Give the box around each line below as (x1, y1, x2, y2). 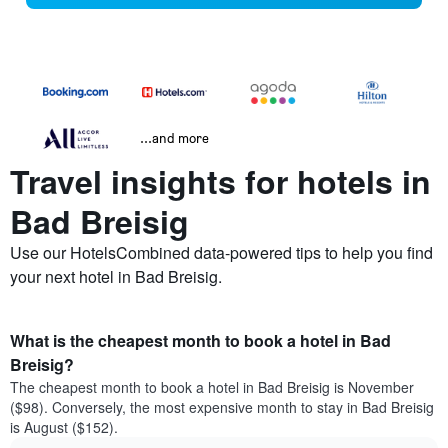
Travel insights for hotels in (10, 158, 431, 205)
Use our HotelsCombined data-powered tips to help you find (10, 241, 433, 265)
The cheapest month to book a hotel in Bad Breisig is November (10, 377, 414, 398)
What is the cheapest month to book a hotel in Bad (10, 329, 391, 353)
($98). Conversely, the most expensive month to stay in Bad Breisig (10, 397, 434, 418)
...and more (140, 129, 209, 147)
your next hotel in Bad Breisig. (10, 265, 222, 289)
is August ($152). (10, 417, 118, 438)
